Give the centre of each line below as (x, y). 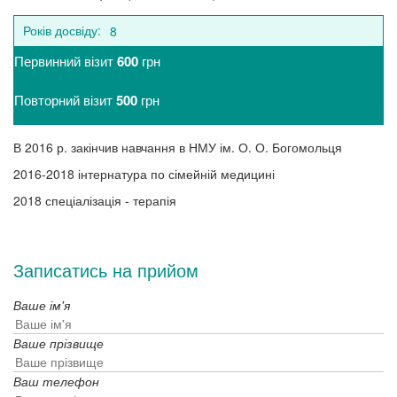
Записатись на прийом (106, 270)
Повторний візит (65, 100)
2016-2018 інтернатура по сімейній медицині (144, 174)
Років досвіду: (62, 30)
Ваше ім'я (42, 305)
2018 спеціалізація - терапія (95, 200)
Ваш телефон (56, 381)
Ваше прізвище (58, 343)
